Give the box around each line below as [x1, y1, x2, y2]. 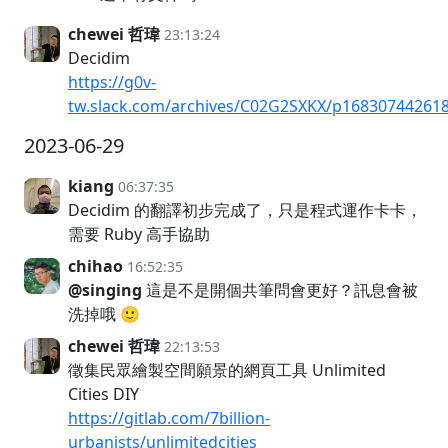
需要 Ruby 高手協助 [68, 222, 210, 245]
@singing [68, 278, 142, 301]
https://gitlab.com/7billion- [68, 406, 270, 429]
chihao [68, 254, 123, 277]
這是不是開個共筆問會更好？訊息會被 [142, 278, 418, 301]
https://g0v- [68, 70, 156, 93]
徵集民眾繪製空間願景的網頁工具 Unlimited [68, 358, 386, 381]
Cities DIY [68, 382, 139, 405]
